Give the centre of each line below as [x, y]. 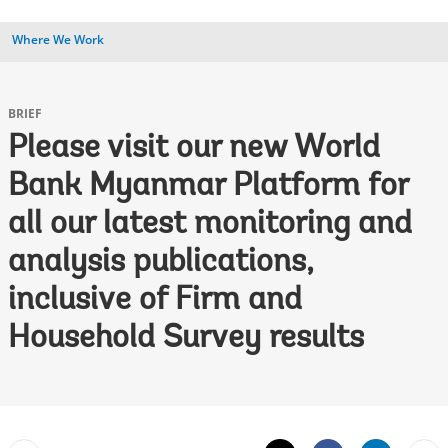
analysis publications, [161, 263]
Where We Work [58, 39]
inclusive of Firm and [155, 301]
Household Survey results [186, 339]
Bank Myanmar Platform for [208, 187]
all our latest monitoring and [210, 225]
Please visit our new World [194, 149]
